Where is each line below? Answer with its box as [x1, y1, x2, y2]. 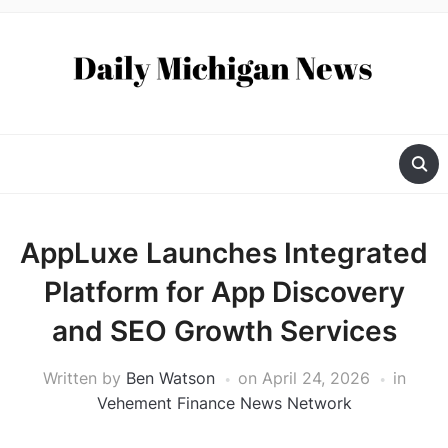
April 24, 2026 [261, 368, 370, 389]
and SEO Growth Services [51, 314, 397, 349]
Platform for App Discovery [43, 275, 405, 310]
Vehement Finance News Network [96, 393, 352, 414]
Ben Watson [125, 368, 215, 389]
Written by [42, 368, 126, 389]
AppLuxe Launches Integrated [20, 236, 428, 271]
